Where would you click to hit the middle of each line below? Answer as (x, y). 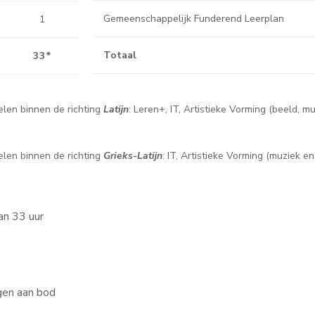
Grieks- (120, 156)
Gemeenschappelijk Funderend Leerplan (194, 18)
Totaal (120, 55)
